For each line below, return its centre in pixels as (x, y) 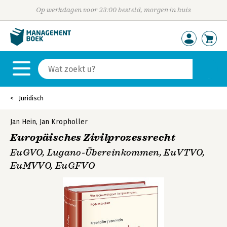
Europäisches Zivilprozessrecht (93, 138)
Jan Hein (23, 122)
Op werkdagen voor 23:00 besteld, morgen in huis (113, 10)
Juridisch (31, 98)
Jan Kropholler (64, 122)
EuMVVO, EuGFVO (53, 166)
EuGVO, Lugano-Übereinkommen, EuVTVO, (108, 153)
